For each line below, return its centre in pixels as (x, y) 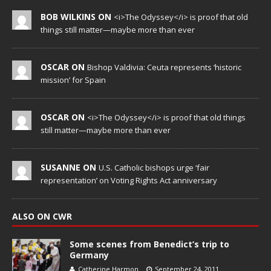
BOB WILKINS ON (77, 17)
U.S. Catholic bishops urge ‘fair (154, 168)
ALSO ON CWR (42, 217)
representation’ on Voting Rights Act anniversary (129, 181)
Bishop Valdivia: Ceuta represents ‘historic (164, 67)
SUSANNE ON (70, 168)
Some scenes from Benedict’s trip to (149, 244)
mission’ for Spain (73, 80)
